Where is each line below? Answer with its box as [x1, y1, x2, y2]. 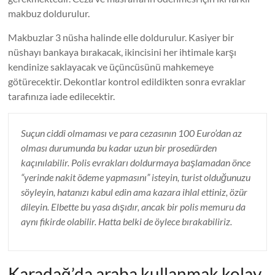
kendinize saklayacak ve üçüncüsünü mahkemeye [8, 61, 214, 72]
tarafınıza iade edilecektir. [8, 90, 115, 102]
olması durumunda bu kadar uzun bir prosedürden [21, 142, 217, 153]
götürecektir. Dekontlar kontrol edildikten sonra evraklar [8, 76, 246, 87]
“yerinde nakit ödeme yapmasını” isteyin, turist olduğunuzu [21, 171, 251, 183]
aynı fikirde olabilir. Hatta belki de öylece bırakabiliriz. [21, 215, 233, 227]
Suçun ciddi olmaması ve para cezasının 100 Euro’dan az [21, 127, 242, 139]
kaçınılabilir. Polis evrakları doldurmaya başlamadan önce [21, 157, 251, 168]
